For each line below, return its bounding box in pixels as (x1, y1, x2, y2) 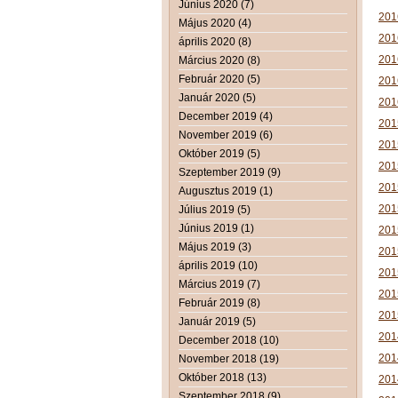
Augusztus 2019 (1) (179, 184, 273, 197)
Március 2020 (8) (179, 53, 260, 67)
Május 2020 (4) (179, 16, 251, 29)
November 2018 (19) (179, 352, 279, 365)
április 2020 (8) (179, 35, 251, 48)
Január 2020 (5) (179, 91, 256, 104)
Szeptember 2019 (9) (179, 165, 281, 179)
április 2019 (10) (179, 259, 258, 272)
